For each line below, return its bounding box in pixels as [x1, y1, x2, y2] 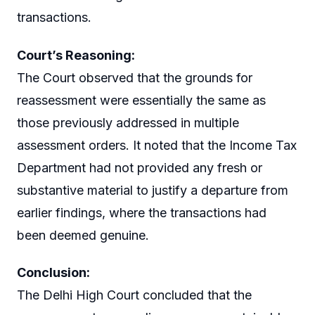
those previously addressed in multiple [17, 115, 239, 130]
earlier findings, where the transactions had [17, 205, 266, 220]
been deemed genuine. [17, 227, 149, 243]
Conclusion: [17, 265, 90, 281]
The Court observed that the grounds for [17, 70, 252, 85]
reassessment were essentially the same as [17, 92, 266, 108]
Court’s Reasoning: [17, 47, 135, 63]
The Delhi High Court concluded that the [17, 288, 252, 303]
